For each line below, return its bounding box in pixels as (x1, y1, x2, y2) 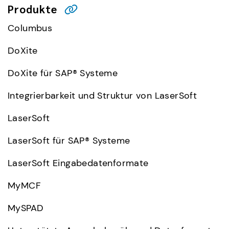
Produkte (8, 2, 57, 16)
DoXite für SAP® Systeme (8, 67, 118, 79)
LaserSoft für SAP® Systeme (8, 135, 130, 147)
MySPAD (8, 202, 44, 214)
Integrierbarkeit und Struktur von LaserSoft (8, 90, 197, 102)
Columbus (8, 22, 53, 34)
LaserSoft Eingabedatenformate (8, 157, 149, 169)
